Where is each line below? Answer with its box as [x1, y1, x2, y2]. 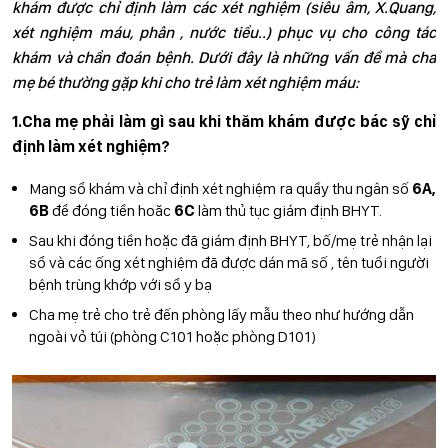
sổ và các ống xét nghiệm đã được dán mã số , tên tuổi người [29, 253, 429, 272]
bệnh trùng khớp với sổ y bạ [29, 275, 212, 294]
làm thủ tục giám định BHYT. [198, 201, 382, 220]
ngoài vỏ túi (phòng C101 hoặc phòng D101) [29, 327, 316, 346]
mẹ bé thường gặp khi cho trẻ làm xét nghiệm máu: [12, 73, 359, 92]
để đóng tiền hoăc [52, 201, 174, 220]
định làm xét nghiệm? [12, 137, 170, 156]
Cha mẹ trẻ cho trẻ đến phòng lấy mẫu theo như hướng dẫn [29, 305, 414, 324]
